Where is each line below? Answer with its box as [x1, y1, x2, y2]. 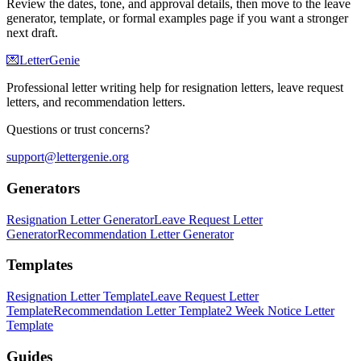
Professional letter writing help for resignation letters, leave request [6, 81, 343, 95]
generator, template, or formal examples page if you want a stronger [6, 11, 348, 26]
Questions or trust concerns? [6, 122, 150, 137]
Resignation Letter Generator [6, 212, 154, 226]
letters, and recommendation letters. [6, 95, 185, 110]
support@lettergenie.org [6, 150, 129, 164]
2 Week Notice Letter [226, 304, 334, 318]
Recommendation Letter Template [53, 304, 226, 318]
